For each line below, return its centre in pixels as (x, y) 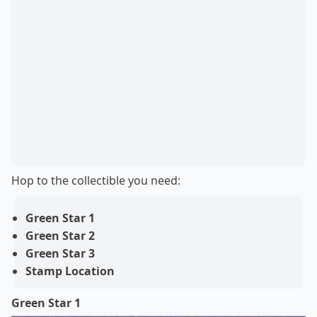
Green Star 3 (60, 253)
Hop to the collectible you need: (96, 180)
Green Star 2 (60, 236)
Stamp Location (70, 271)
